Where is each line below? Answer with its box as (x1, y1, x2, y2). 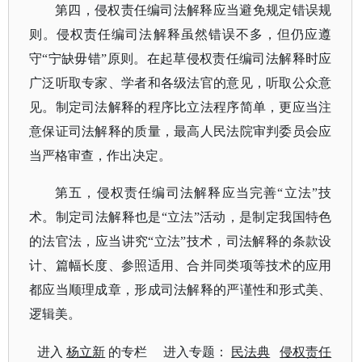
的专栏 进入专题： (105, 343, 232, 360)
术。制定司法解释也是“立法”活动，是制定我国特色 (29, 210, 332, 224)
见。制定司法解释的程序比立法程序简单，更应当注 (29, 100, 332, 114)
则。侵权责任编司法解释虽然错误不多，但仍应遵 (29, 27, 332, 41)
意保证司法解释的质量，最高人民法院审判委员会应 (29, 124, 332, 138)
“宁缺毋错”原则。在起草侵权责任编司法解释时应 (42, 52, 332, 65)
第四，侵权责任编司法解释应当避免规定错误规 (55, 3, 332, 17)
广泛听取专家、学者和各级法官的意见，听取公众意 (29, 76, 332, 90)
